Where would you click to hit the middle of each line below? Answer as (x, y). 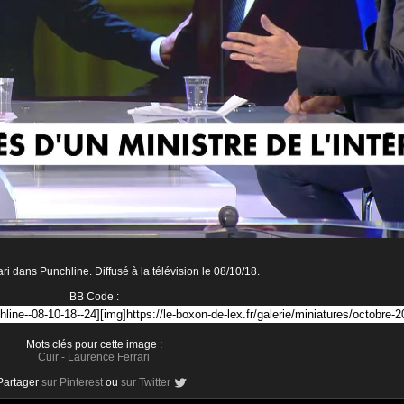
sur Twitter (146, 383)
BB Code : (94, 297)
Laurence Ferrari (109, 358)
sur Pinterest (72, 383)
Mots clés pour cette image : (94, 345)
